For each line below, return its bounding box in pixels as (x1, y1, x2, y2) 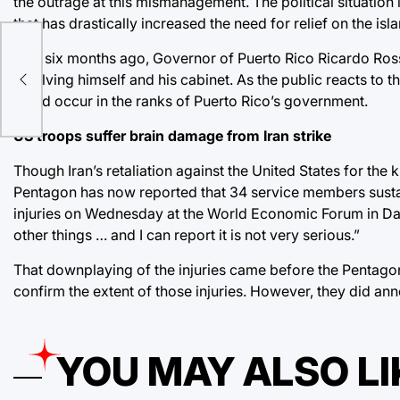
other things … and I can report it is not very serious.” (13, 225, 360, 244)
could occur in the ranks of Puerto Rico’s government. (13, 91, 368, 110)
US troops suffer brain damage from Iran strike (13, 126, 331, 145)
